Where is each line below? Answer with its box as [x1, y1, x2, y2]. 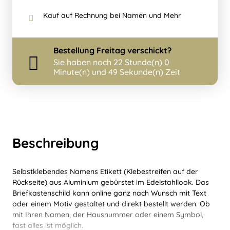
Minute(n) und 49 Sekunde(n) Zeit [53, 67, 180, 78]
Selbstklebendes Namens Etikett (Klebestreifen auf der [12, 167, 198, 177]
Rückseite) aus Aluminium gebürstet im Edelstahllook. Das [12, 178, 209, 187]
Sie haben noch [53, 57, 113, 68]
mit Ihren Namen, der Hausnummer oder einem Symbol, [12, 210, 203, 220]
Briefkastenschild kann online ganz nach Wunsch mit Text [12, 188, 206, 198]
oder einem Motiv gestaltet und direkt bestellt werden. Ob [12, 199, 210, 209]
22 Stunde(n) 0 [113, 57, 169, 68]
